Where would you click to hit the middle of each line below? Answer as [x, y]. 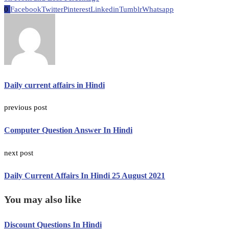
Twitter [52, 9]
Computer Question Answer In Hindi [68, 130]
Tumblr [131, 9]
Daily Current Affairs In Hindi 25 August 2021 [85, 175]
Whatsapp [158, 9]
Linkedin [105, 9]
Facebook [26, 9]
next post [19, 153]
